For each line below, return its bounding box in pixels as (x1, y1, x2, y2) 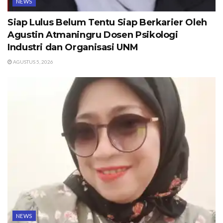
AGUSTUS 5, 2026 (12, 58, 53, 65)
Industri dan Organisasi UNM (7, 41, 138, 53)
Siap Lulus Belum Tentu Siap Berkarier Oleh (7, 16, 207, 28)
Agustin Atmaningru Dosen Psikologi (7, 29, 178, 40)
